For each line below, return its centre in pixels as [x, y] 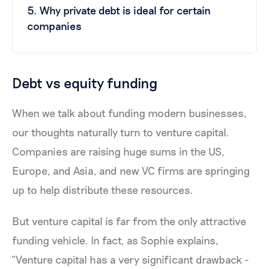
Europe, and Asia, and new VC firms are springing [131, 171]
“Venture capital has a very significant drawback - [130, 260]
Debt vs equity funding [85, 83]
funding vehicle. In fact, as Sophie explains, [116, 240]
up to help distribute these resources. [104, 190]
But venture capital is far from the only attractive [129, 221]
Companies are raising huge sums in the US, [118, 152]
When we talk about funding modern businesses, [129, 113]
